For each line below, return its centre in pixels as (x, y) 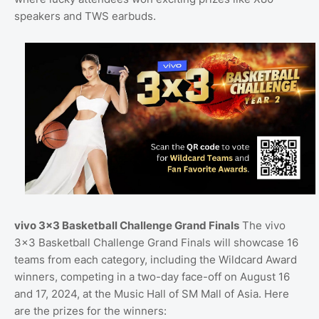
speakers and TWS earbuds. (85, 16)
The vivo (262, 226)
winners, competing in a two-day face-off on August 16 (152, 277)
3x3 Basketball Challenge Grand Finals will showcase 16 (156, 243)
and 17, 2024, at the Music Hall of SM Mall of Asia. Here (152, 294)
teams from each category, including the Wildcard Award (156, 260)
